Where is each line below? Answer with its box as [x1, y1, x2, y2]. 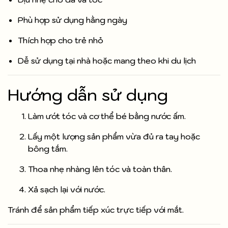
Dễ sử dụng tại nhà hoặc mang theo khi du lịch [18, 55, 196, 66]
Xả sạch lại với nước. [28, 184, 105, 195]
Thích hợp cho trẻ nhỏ [18, 35, 103, 46]
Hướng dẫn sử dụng [8, 84, 168, 106]
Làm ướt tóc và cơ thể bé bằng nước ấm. [28, 111, 186, 122]
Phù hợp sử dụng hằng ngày [18, 15, 127, 25]
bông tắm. [28, 144, 68, 154]
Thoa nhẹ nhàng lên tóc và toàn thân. [28, 164, 172, 175]
